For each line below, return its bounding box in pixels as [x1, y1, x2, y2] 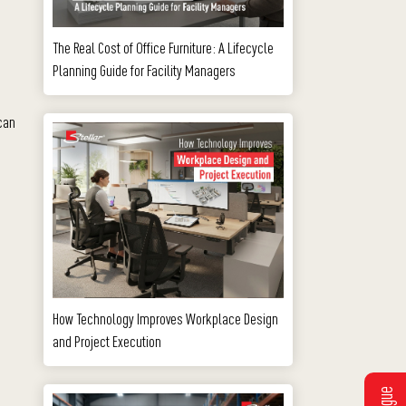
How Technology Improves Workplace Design [53, 308, 278, 328]
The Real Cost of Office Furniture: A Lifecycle [53, 37, 274, 57]
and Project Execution [53, 331, 161, 351]
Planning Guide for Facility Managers [53, 60, 236, 80]
